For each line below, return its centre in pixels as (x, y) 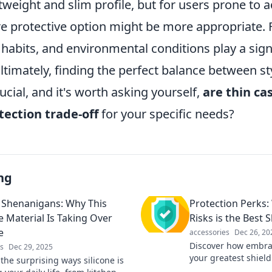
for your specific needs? (166, 114)
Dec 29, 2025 (31, 247)
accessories (209, 232)
